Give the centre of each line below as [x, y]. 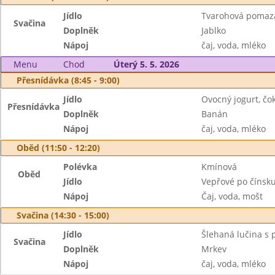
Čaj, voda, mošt [232, 196]
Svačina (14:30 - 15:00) [63, 215]
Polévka [80, 167]
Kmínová [219, 167]
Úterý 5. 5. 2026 [146, 64]
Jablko [213, 30]
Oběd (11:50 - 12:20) [58, 148]
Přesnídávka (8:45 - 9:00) [68, 80]
